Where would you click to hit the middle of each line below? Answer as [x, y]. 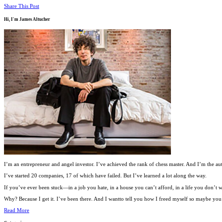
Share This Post [22, 6]
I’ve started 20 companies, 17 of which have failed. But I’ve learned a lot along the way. [105, 176]
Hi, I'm [12, 19]
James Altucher [35, 19]
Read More [17, 210]
